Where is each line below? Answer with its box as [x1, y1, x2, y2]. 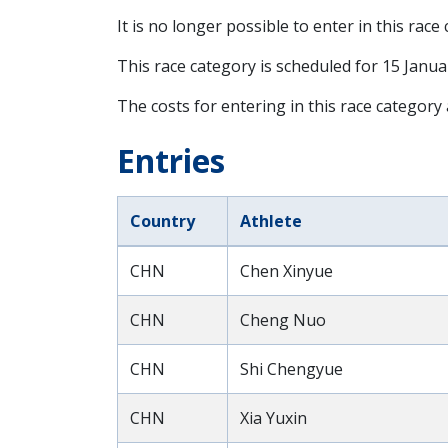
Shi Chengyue [240, 358, 343, 380]
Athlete [240, 210, 302, 232]
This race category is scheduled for [117, 55, 382, 77]
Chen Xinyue [240, 260, 333, 282]
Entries [117, 139, 225, 182]
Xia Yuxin [240, 407, 307, 429]
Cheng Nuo [240, 309, 326, 331]
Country [130, 210, 195, 232]
